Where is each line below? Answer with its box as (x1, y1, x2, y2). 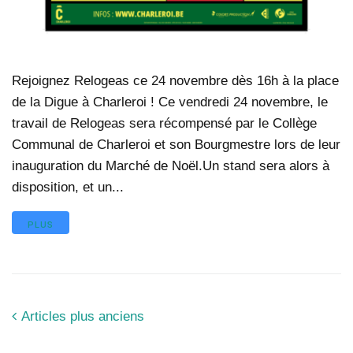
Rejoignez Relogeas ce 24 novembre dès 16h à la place (12, 72, 339, 88)
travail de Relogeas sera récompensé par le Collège (12, 115, 317, 131)
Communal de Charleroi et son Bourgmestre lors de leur (12, 136, 340, 152)
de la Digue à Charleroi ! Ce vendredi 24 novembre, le (12, 94, 328, 110)
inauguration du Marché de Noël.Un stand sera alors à (12, 158, 329, 173)
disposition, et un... (12, 179, 124, 195)
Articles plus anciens (18, 308, 144, 324)
